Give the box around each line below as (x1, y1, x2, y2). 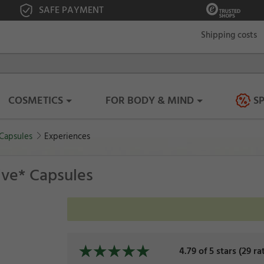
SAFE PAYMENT (39, 2, 104, 18)
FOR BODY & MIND (105, 92, 194, 110)
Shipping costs (201, 28, 257, 42)
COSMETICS (8, 92, 64, 110)
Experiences (44, 129, 90, 144)
